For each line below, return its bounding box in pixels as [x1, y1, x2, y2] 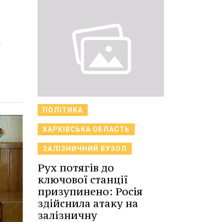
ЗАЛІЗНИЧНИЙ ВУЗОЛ [43, 144, 127, 153]
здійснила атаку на [38, 196, 138, 210]
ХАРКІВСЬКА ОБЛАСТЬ [43, 125, 130, 133]
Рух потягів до [38, 161, 114, 174]
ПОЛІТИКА [43, 106, 83, 114]
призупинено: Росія [38, 184, 143, 198]
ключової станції [38, 172, 128, 186]
